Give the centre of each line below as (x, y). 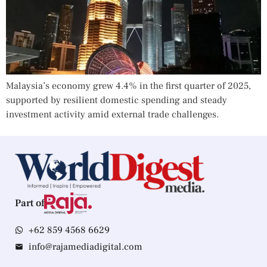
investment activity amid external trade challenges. (112, 115)
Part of (30, 204)
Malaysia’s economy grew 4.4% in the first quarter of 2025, (128, 86)
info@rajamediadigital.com (85, 247)
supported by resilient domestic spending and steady (117, 100)
